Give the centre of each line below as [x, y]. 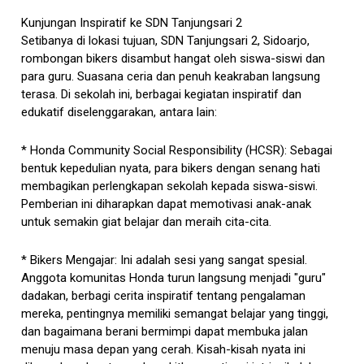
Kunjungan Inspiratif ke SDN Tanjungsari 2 [132, 22]
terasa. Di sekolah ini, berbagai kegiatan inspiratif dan [162, 94]
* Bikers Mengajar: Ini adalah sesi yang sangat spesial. [165, 260]
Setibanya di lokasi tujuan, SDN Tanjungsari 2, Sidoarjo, [166, 40]
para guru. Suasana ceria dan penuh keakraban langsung [171, 76]
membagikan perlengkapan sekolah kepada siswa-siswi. [170, 186]
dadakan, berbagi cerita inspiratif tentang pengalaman [164, 295]
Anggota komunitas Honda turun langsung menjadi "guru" [174, 277]
